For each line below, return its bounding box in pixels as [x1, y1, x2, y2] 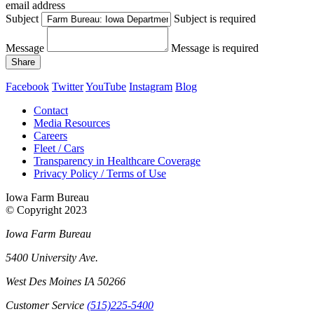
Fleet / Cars [34, 142, 84, 154]
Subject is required [174, 12, 256, 25]
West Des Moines [6, 275, 81, 287]
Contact [34, 104, 68, 116]
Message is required [171, 41, 259, 54]
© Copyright [6, 203, 64, 216]
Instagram [129, 80, 172, 93]
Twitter [52, 80, 83, 93]
